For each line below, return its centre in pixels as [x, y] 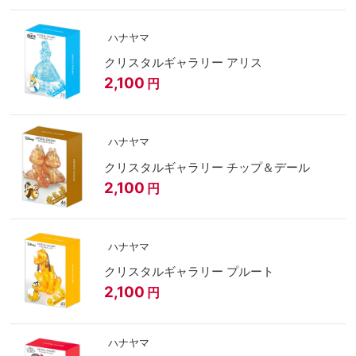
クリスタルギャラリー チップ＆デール [268, 167]
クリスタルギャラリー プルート [250, 272]
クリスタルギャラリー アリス [244, 63]
